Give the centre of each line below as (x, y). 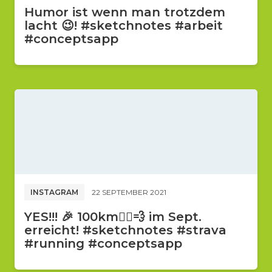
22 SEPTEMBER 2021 (129, 192)
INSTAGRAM (54, 192)
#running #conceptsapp (103, 243)
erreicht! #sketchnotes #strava (125, 230)
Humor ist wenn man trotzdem (125, 12)
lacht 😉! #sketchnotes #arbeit (124, 25)
